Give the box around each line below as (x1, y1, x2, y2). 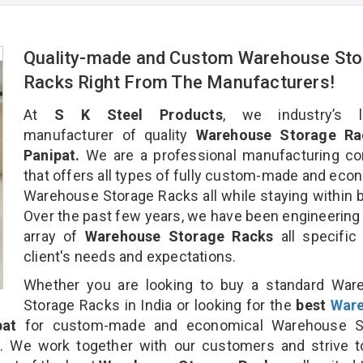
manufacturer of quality (23, 126, 188, 143)
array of (23, 227, 85, 245)
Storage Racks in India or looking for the (23, 296, 297, 314)
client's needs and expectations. (23, 247, 237, 265)
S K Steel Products (53, 105, 223, 123)
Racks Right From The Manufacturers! (23, 71, 340, 92)
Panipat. (23, 146, 80, 164)
